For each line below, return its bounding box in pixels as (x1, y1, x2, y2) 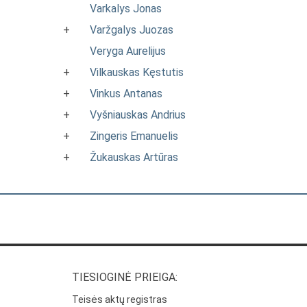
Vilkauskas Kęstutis (90, 66, 184, 79)
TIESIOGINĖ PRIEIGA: (72, 271, 178, 284)
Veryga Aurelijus (90, 45, 166, 58)
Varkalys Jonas (90, 2, 162, 15)
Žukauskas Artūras (90, 151, 178, 164)
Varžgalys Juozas (90, 23, 173, 36)
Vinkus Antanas (90, 87, 162, 100)
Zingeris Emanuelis (90, 130, 178, 143)
